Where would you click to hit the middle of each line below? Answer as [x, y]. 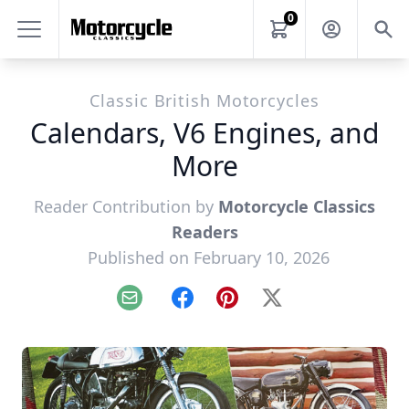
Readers [204, 232]
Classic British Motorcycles [204, 100]
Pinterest [257, 307]
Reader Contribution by [126, 206]
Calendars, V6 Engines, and [204, 133]
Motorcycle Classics [297, 206]
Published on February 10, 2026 [208, 257]
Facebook [214, 307]
